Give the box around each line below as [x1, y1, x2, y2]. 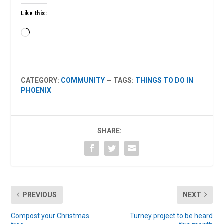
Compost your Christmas [11, 211, 90, 220]
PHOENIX [21, 86, 52, 94]
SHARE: [97, 126, 122, 135]
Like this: [21, 9, 47, 17]
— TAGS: [105, 76, 136, 84]
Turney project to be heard [129, 211, 213, 220]
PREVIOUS [22, 190, 57, 199]
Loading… [29, 28, 59, 37]
